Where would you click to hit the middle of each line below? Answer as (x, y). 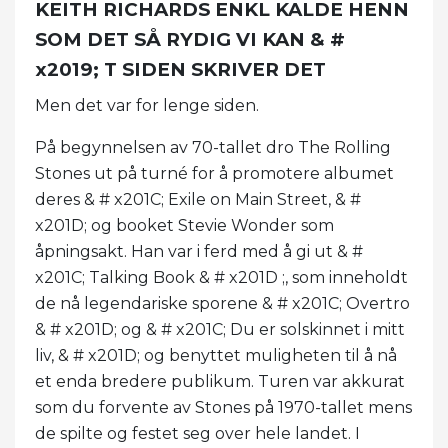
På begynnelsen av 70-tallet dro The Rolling (213, 147)
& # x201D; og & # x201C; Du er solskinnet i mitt (220, 329)
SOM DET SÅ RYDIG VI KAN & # (190, 39)
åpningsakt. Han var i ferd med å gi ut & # (199, 251)
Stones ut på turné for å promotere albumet (214, 173)
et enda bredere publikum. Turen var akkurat (220, 381)
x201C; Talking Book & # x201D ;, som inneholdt (221, 277)
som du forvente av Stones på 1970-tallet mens (223, 407)
